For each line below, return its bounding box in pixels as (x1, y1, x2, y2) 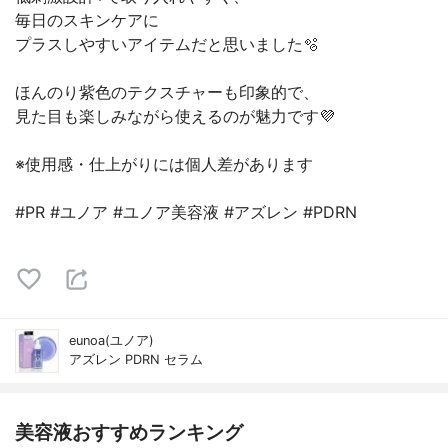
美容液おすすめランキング (15, 420, 243, 444)
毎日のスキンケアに (15, 10, 159, 30)
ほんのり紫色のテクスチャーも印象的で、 (15, 82, 319, 102)
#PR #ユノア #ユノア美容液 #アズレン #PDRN (15, 202, 357, 222)
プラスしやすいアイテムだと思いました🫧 (15, 34, 319, 54)
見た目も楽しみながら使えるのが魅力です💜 (15, 106, 335, 126)
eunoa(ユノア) (69, 333, 154, 348)
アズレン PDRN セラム (69, 352, 203, 367)
